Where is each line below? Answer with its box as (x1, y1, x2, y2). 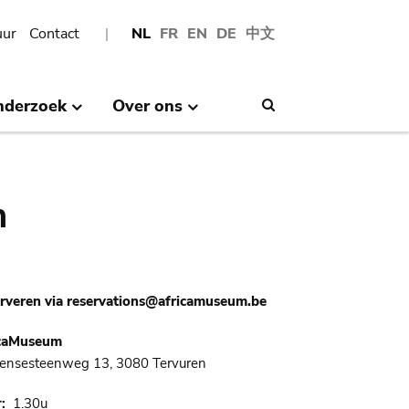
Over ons (112, 94, 184, 117)
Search (275, 95, 317, 114)
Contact (29, 24, 79, 44)
